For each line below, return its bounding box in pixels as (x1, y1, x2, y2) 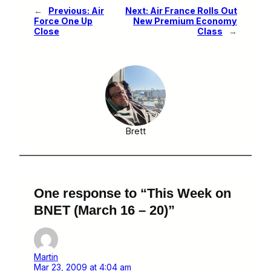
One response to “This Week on (34, 185, 231, 201)
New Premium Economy (133, 15, 237, 26)
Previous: (48, 5, 90, 16)
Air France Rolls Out (150, 5, 237, 16)
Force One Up (34, 15, 93, 26)
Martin (34, 251, 58, 262)
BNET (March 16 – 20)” (34, 202, 175, 218)
